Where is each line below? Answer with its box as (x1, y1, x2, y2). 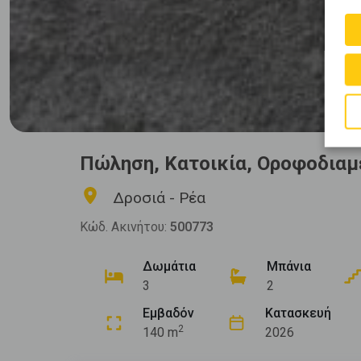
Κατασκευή (265, 305, 331, 322)
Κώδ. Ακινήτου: (80, 219, 170, 235)
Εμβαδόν (143, 305, 194, 322)
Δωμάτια (143, 259, 196, 275)
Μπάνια (267, 259, 311, 275)
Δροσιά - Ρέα (113, 189, 205, 208)
